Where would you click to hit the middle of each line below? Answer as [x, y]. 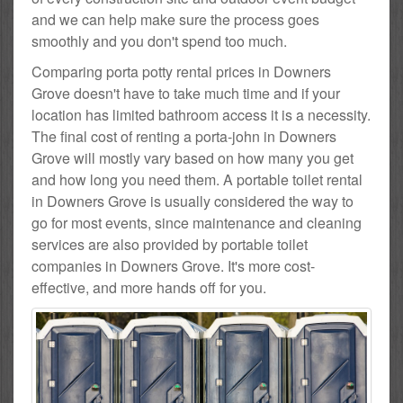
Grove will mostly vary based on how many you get [193, 157]
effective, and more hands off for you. [149, 287]
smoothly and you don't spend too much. [159, 40]
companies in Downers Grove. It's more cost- [173, 265]
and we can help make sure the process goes [175, 19]
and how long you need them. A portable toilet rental [197, 179]
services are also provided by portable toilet [170, 244]
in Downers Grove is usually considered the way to [193, 201]
